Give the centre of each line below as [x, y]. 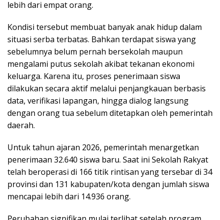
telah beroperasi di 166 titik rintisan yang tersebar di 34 [110, 172]
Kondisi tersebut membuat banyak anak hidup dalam [105, 27]
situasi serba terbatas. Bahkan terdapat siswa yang [102, 39]
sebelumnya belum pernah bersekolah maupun [95, 52]
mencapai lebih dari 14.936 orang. [69, 196]
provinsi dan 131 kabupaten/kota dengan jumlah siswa [108, 184]
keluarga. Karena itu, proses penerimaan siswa [94, 76]
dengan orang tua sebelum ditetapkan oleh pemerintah [110, 113]
